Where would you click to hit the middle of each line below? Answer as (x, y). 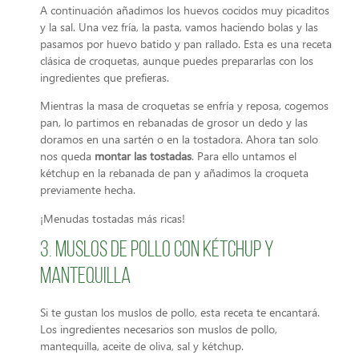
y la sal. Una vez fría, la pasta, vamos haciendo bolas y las (179, 26)
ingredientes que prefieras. (105, 77)
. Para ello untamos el (244, 156)
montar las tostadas (143, 156)
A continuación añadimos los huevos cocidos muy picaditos (185, 10)
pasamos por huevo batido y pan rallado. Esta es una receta (186, 43)
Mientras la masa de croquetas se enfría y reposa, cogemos (184, 106)
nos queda (67, 156)
